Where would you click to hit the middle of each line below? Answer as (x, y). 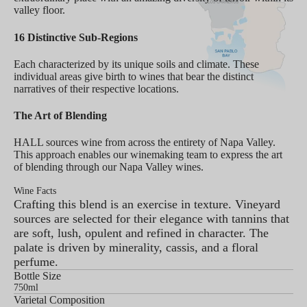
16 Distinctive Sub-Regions (76, 37)
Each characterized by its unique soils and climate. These (136, 64)
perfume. (36, 262)
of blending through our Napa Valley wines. (109, 167)
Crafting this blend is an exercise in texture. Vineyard (147, 205)
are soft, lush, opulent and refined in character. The (141, 233)
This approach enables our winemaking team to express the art (148, 155)
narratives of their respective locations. (96, 88)
